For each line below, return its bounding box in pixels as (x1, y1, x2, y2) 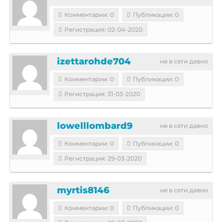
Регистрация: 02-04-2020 (64, 25, 143, 33)
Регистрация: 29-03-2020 (64, 154, 142, 162)
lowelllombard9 (57, 120, 133, 131)
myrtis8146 (57, 184, 110, 196)
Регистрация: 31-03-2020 (64, 90, 140, 98)
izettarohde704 (57, 55, 131, 67)
